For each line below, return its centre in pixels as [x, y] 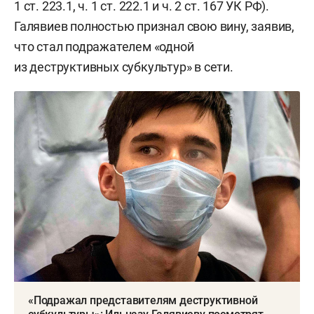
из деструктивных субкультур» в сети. [124, 67]
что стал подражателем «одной [104, 46]
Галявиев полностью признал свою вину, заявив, [154, 26]
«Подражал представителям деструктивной [143, 300]
